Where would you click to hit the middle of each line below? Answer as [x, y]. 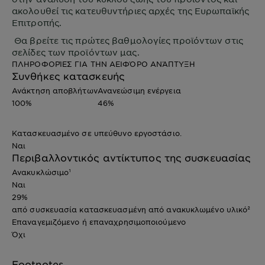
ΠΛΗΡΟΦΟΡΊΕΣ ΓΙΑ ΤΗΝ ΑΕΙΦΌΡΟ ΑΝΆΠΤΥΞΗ [104, 64]
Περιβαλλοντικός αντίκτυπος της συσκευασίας [132, 158]
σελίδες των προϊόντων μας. [76, 52]
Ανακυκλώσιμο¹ [42, 172]
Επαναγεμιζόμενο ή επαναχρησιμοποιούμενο [99, 222]
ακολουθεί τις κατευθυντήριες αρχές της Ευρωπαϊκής [130, 11]
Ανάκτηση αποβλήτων [55, 91]
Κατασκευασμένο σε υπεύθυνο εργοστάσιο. [97, 133]
